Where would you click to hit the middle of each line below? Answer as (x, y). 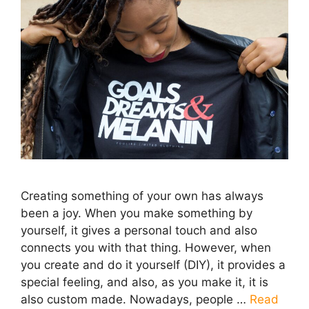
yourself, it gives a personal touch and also (139, 231)
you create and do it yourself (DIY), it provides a (153, 265)
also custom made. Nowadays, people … (135, 300)
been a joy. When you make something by (137, 213)
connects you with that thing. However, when (146, 248)
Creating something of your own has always (142, 196)
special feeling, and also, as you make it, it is (144, 282)
